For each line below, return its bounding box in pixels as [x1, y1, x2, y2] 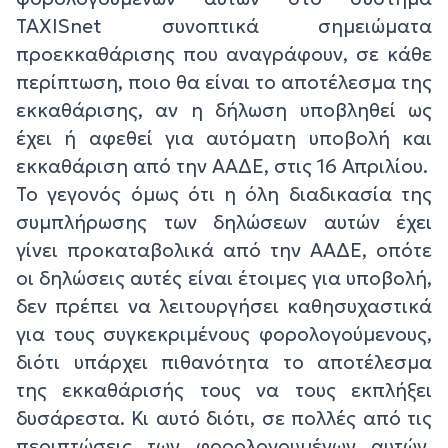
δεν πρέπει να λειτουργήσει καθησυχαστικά [16, 293, 432, 318]
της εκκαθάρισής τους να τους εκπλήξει [16, 377, 432, 402]
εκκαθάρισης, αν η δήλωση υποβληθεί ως [16, 97, 432, 122]
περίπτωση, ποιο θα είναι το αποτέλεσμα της [16, 69, 432, 94]
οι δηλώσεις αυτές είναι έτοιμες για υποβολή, [16, 265, 432, 290]
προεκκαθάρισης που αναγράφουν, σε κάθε [16, 41, 432, 66]
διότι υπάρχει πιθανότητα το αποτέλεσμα [16, 349, 432, 374]
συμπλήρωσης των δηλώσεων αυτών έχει [16, 209, 432, 234]
